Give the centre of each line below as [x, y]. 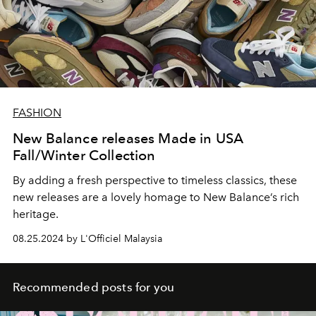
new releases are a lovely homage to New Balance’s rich [156, 197]
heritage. [36, 214]
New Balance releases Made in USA [128, 139]
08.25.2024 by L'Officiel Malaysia [87, 239]
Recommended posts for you [93, 287]
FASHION [37, 113]
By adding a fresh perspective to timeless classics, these [155, 181]
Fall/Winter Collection [84, 156]
